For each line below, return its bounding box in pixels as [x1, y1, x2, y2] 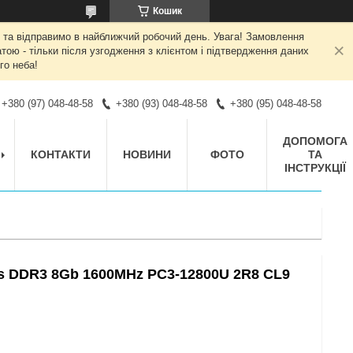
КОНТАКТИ [31, 147, 91, 161]
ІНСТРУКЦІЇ [284, 161, 346, 174]
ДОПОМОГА [283, 134, 347, 147]
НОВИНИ [123, 147, 171, 161]
